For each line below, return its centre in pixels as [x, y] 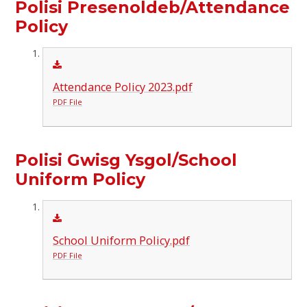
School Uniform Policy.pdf [121, 240]
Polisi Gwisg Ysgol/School [126, 160]
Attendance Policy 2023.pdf [122, 87]
